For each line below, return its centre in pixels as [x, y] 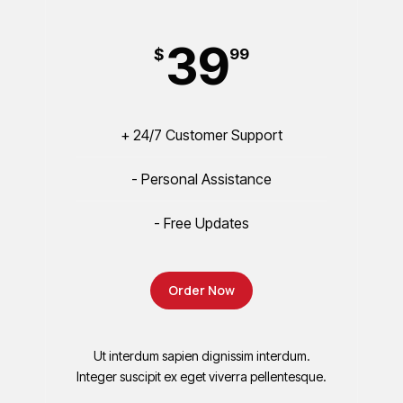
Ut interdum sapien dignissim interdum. [201, 355]
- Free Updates [201, 223]
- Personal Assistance [201, 179]
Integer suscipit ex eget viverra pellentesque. [201, 376]
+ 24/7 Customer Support [201, 134]
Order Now [201, 290]
